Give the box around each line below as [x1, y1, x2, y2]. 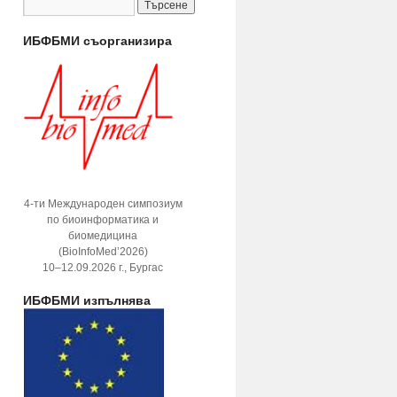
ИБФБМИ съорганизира [23, 31, 172, 49]
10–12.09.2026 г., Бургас [43, 261, 163, 274]
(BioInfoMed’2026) [58, 245, 148, 258]
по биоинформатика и [47, 214, 159, 226]
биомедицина [68, 230, 137, 242]
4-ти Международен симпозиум [23, 198, 183, 210]
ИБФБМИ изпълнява [23, 291, 151, 308]
